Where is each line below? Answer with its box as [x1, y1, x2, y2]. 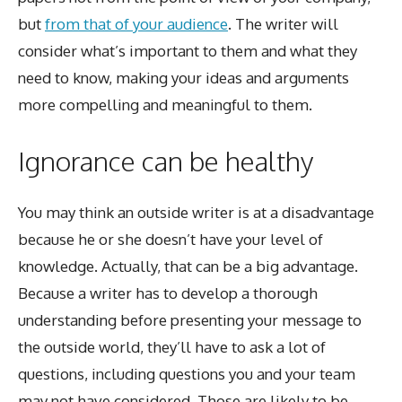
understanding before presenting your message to [18, 310, 362, 330]
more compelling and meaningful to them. [18, 94, 312, 114]
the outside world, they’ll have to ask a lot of [18, 337, 326, 357]
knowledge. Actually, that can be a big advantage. [18, 257, 358, 276]
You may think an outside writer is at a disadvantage [18, 203, 374, 223]
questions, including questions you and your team [18, 364, 355, 384]
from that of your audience [45, 13, 228, 33]
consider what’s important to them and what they [18, 40, 357, 60]
